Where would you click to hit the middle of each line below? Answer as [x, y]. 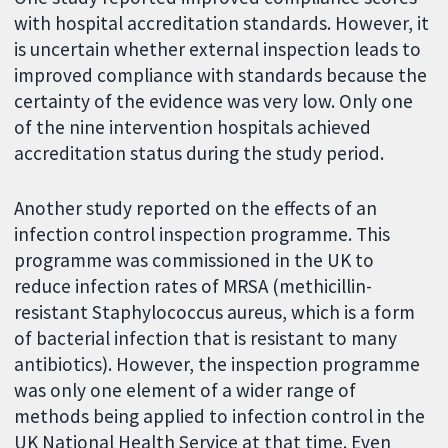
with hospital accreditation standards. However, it [222, 23]
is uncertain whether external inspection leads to [218, 49]
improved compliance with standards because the [221, 75]
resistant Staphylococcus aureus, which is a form [215, 311]
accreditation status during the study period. [199, 153]
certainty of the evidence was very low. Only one [214, 101]
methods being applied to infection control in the [220, 415]
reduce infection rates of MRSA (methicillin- [193, 285]
